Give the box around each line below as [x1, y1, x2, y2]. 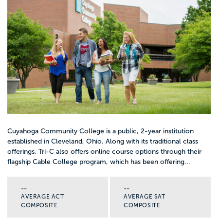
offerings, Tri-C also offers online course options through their [7, 147, 201, 155]
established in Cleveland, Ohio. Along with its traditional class [7, 137, 198, 145]
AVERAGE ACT [21, 193, 64, 200]
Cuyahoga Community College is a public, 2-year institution [7, 127, 194, 135]
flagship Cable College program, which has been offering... [7, 158, 190, 165]
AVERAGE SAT [124, 193, 165, 200]
